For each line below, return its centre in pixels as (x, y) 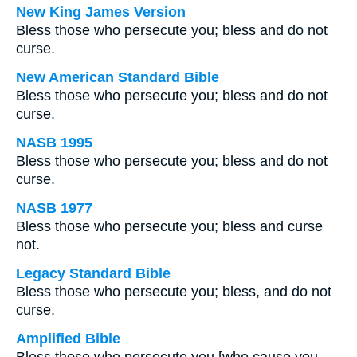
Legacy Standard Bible (93, 273)
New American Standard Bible (118, 77)
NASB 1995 (54, 143)
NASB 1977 (54, 208)
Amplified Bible (68, 339)
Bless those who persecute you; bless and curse (169, 226)
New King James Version (101, 12)
